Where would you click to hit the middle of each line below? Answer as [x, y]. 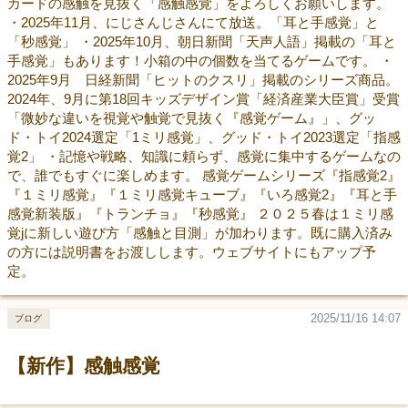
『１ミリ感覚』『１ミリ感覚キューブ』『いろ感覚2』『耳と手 [202, 194]
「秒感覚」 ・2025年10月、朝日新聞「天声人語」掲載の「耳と [201, 41]
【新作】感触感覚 [83, 366]
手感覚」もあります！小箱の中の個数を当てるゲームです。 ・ [200, 60]
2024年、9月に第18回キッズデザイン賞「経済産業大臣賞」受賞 [203, 98]
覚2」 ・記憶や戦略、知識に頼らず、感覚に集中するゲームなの [204, 156]
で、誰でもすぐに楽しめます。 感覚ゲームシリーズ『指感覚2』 [204, 175]
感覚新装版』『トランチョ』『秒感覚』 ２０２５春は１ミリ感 [200, 213]
